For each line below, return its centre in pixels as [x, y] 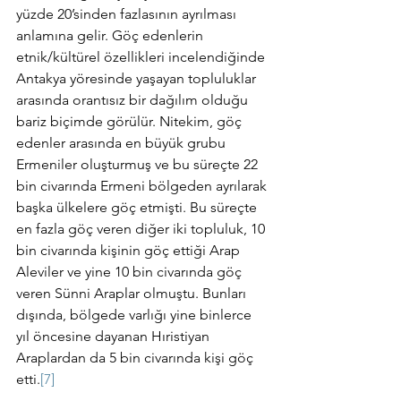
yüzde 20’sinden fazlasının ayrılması [128, 14]
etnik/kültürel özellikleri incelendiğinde [142, 57]
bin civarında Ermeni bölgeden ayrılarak [143, 186]
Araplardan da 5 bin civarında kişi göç [137, 358]
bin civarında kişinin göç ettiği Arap [130, 250]
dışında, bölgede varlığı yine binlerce [136, 315]
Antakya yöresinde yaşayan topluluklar [138, 78]
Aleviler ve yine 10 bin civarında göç [131, 272]
